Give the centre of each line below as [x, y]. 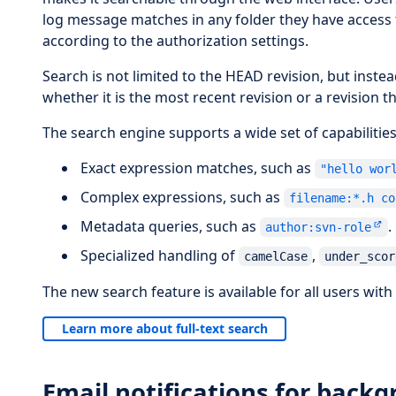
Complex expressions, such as [183, 197]
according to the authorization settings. [175, 40]
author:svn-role [318, 227]
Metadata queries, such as [171, 226]
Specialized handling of [160, 255]
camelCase [275, 256]
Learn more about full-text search [164, 329]
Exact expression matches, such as [198, 168]
